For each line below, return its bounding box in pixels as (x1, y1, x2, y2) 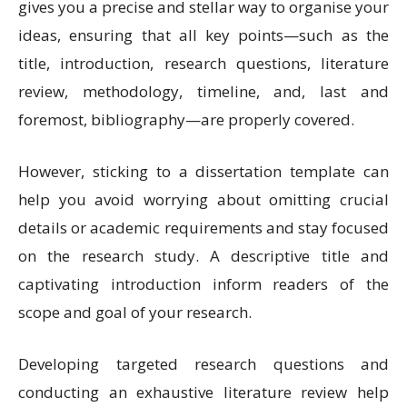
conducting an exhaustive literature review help (18, 382, 389, 403)
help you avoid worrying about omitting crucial (18, 189, 389, 211)
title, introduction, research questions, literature (18, 53, 389, 74)
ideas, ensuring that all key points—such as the (18, 25, 389, 46)
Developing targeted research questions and (18, 353, 389, 375)
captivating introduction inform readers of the (18, 273, 389, 295)
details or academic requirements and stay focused (18, 217, 389, 239)
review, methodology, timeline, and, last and (18, 81, 389, 103)
